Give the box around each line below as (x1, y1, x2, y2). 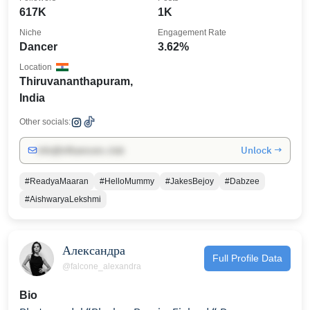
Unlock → (241, 143, 282, 156)
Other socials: (19, 116, 71, 127)
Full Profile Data (212, 253, 282, 264)
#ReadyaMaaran (25, 176, 89, 186)
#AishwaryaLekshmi (25, 194, 101, 204)
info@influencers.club (37, 145, 124, 156)
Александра (62, 241, 125, 259)
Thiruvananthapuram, (19, 75, 133, 87)
